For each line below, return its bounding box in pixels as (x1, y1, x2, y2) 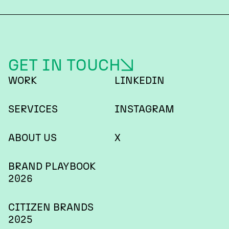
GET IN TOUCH (8, 55, 121, 75)
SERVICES (8, 103, 58, 115)
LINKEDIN (114, 74, 165, 86)
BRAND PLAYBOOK (8, 160, 96, 172)
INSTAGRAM (114, 103, 174, 115)
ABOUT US (8, 131, 57, 144)
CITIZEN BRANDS (8, 201, 94, 213)
